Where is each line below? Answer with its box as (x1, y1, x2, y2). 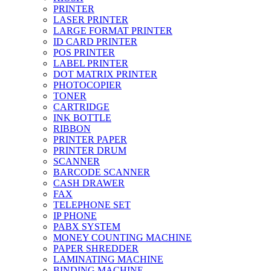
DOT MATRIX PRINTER (53, 68, 157, 79)
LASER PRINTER (53, 14, 128, 25)
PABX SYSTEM (53, 221, 120, 232)
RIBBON (53, 123, 91, 134)
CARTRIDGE (53, 101, 109, 112)
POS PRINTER (53, 47, 115, 57)
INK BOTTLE (53, 112, 111, 123)
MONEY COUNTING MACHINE (53, 232, 192, 243)
